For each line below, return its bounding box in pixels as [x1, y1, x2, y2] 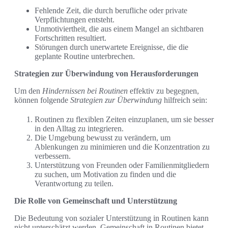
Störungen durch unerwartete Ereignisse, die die [35, 43, 188, 52]
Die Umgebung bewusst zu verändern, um [35, 133, 170, 142]
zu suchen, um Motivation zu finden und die [35, 170, 176, 179]
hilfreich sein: [162, 96, 207, 105]
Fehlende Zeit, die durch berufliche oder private [35, 6, 187, 15]
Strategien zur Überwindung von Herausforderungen [14, 69, 198, 78]
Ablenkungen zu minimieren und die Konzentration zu [35, 142, 210, 152]
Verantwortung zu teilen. [35, 179, 113, 188]
